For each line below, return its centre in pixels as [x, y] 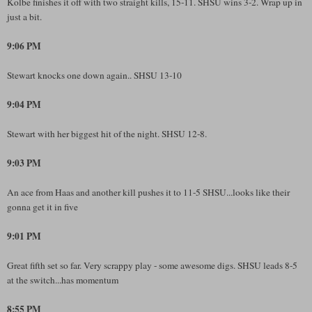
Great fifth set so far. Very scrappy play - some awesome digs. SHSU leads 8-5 [152, 265]
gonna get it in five [42, 206]
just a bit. [24, 16]
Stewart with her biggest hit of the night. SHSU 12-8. [107, 133]
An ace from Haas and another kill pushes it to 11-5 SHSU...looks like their [148, 192]
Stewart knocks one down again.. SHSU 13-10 [94, 75]
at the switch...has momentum [63, 280]
